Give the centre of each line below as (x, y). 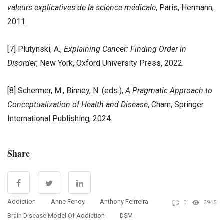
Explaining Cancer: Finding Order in (125, 49)
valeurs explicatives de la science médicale (82, 7)
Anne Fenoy (68, 201)
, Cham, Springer (176, 104)
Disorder (22, 63)
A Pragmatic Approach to (169, 90)
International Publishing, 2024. (60, 118)
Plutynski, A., (40, 49)
